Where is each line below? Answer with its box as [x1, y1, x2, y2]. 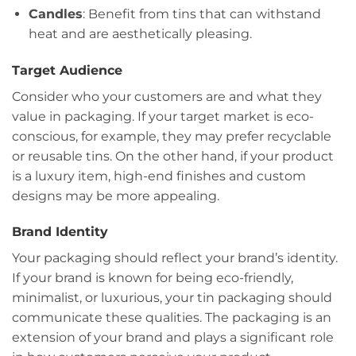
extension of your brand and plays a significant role [12, 330, 334, 346]
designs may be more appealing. [12, 188, 219, 203]
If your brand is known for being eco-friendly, [12, 270, 293, 286]
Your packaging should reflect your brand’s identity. [12, 250, 338, 266]
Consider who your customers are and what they [12, 88, 322, 104]
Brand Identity [12, 224, 108, 240]
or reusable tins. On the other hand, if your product [12, 148, 334, 164]
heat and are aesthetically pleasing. [28, 25, 252, 41]
